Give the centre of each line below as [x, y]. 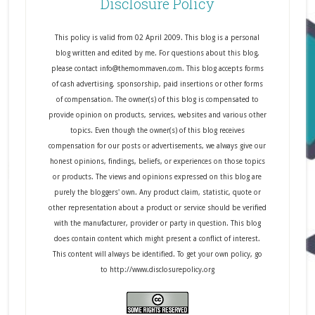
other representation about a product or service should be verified [157, 208]
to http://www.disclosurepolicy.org [157, 270]
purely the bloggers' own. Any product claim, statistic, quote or [157, 193]
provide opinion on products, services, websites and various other [157, 115]
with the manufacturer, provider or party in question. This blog [157, 224]
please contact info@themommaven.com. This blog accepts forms [157, 69]
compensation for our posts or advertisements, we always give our [157, 146]
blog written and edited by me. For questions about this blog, [157, 53]
